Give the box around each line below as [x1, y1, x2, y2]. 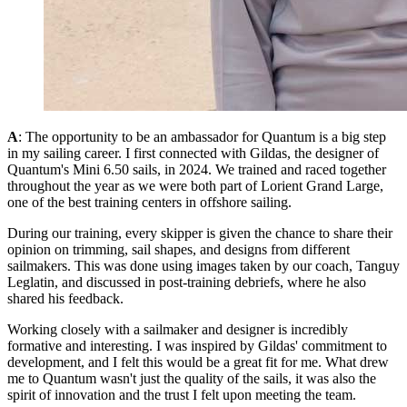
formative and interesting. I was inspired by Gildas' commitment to [7, 337, 387, 353]
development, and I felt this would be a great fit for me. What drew [7, 353, 389, 370]
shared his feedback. [7, 290, 124, 306]
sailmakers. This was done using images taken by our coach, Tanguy [7, 257, 400, 273]
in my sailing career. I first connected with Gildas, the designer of [7, 144, 379, 161]
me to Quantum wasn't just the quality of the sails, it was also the [7, 370, 376, 386]
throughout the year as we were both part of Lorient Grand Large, [7, 177, 383, 194]
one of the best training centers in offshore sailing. [7, 194, 292, 210]
